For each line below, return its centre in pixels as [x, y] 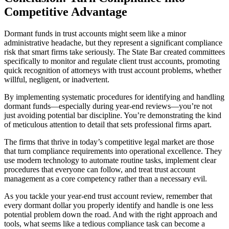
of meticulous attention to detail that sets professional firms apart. [108, 124]
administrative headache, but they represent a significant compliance [113, 42]
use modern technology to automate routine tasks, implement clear [110, 160]
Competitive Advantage [66, 12]
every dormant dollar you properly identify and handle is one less [109, 205]
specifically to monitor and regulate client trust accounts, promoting [112, 61]
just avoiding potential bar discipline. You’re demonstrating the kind [113, 115]
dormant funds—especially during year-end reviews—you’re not [108, 106]
